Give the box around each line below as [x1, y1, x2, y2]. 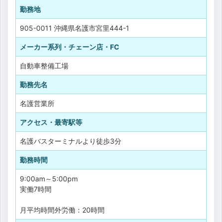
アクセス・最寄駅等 [20, 117, 82, 126]
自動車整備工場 [20, 61, 68, 70]
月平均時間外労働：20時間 [20, 205, 105, 214]
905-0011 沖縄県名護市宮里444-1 [20, 23, 129, 32]
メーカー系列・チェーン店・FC [20, 42, 119, 51]
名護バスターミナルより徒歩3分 [20, 136, 121, 145]
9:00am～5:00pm [20, 174, 78, 183]
